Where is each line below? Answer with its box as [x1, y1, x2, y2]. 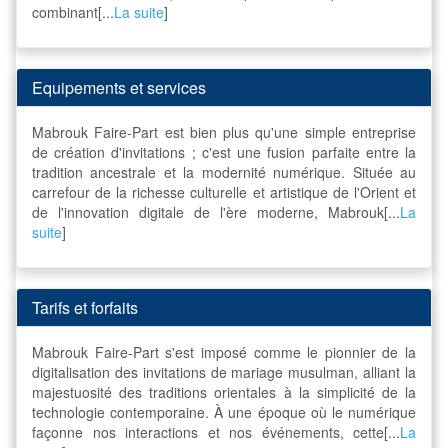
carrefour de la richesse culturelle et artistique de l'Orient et [32, 181, 416, 202]
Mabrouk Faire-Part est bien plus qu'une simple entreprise [32, 121, 416, 142]
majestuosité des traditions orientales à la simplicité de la [32, 381, 416, 402]
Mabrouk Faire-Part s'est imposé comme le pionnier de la [32, 341, 416, 362]
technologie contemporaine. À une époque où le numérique [32, 401, 416, 422]
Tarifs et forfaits [32, 295, 138, 319]
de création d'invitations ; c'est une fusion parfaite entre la [32, 141, 416, 162]
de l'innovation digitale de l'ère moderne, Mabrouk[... [32, 201, 400, 222]
